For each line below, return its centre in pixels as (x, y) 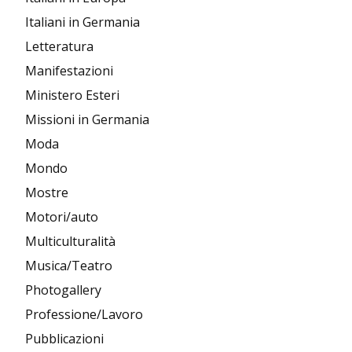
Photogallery (63, 290)
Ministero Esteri (72, 95)
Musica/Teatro (69, 266)
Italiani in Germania (82, 22)
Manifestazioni (69, 71)
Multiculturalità (70, 242)
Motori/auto (62, 217)
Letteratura (59, 47)
